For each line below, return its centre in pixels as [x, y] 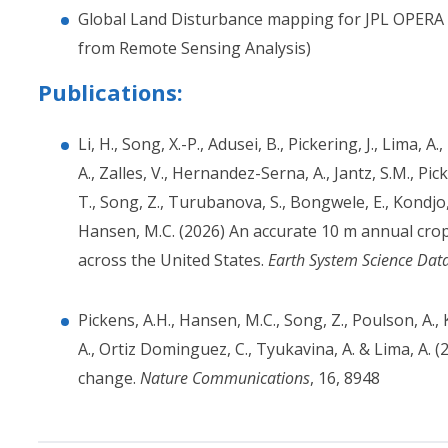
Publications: [111, 92]
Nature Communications [225, 378]
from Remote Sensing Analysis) [195, 48]
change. [109, 378]
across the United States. [173, 260]
